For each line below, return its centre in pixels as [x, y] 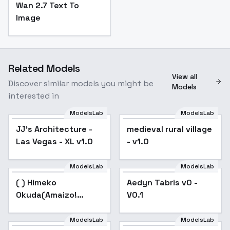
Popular [87, 181]
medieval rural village [169, 129]
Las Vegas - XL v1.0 [54, 141]
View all [185, 76]
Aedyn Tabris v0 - [162, 183]
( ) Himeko [36, 183]
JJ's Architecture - [54, 129]
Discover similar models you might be [81, 83]
